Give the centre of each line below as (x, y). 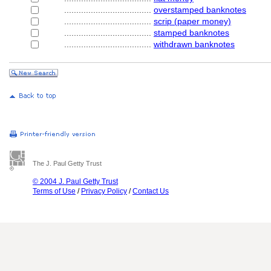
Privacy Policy (104, 191)
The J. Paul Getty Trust (67, 163)
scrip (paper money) (192, 21)
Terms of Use (54, 191)
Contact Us (151, 191)
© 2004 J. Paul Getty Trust (75, 181)
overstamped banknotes (200, 10)
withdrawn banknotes (194, 44)
